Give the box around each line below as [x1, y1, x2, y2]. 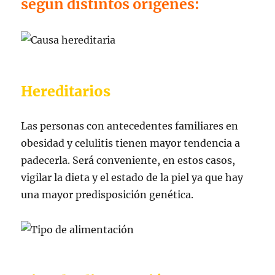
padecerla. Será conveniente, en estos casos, [21, 153, 236, 166]
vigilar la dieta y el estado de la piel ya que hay [21, 171, 244, 184]
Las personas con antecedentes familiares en [21, 119, 239, 132]
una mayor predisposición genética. [21, 188, 194, 201]
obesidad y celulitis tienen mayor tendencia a [21, 136, 241, 149]
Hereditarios [21, 82, 111, 100]
